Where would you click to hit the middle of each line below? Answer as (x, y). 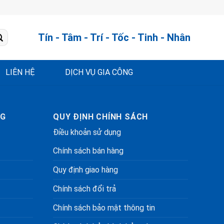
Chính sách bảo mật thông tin (104, 208)
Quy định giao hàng (85, 170)
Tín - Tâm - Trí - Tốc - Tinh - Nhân (114, 37)
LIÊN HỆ (20, 72)
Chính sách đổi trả (84, 189)
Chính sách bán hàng (88, 151)
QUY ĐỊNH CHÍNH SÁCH (101, 117)
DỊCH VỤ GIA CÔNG (99, 72)
